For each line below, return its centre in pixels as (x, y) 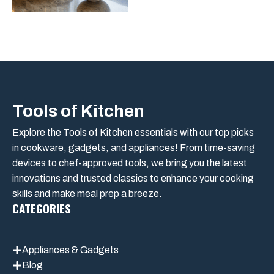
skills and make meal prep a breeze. (87, 194)
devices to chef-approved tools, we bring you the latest (130, 163)
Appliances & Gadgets (70, 250)
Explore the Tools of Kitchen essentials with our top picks (133, 132)
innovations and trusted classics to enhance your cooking (133, 178)
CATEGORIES (42, 208)
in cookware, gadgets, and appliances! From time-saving (134, 148)
